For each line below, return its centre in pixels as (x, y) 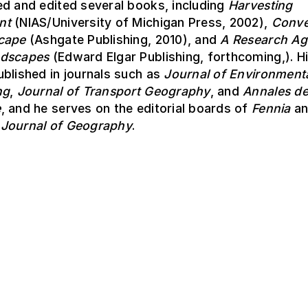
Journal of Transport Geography (113, 91)
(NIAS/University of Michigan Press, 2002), (141, 23)
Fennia (271, 109)
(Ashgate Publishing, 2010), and (123, 40)
